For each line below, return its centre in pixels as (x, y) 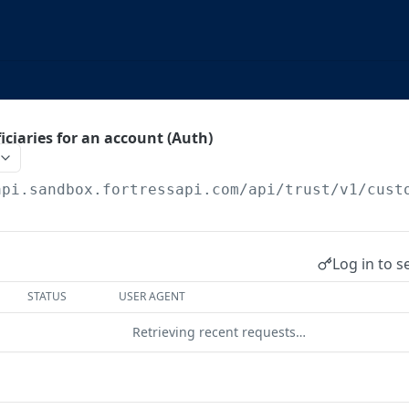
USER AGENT (152, 296)
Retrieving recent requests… (219, 332)
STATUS (47, 296)
